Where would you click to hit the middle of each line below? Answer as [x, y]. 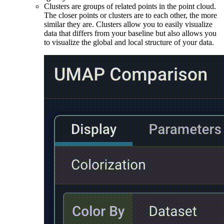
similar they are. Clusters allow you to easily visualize [128, 24]
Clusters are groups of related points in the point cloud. [130, 6]
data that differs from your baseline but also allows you [130, 33]
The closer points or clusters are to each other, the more [130, 15]
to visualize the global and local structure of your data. [129, 42]
